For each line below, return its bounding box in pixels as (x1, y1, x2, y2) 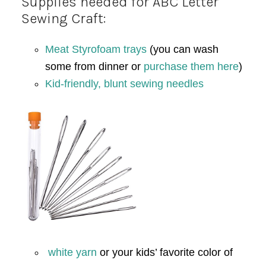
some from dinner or (45, 60, 144, 72)
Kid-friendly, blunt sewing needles (45, 77, 204, 90)
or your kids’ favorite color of (99, 246, 233, 258)
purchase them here (143, 60, 239, 72)
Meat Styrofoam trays (45, 43, 147, 55)
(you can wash (146, 43, 218, 55)
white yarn (47, 246, 100, 258)
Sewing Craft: (21, 9, 106, 27)
